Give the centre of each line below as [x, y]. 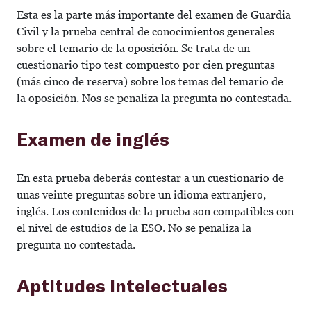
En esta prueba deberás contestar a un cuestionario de [150, 178]
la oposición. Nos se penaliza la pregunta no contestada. [154, 98]
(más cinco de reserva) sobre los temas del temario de [150, 82]
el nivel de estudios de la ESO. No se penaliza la [134, 228]
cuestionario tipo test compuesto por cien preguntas [146, 65]
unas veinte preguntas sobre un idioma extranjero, [141, 195]
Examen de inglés [93, 138]
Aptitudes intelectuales [122, 285]
